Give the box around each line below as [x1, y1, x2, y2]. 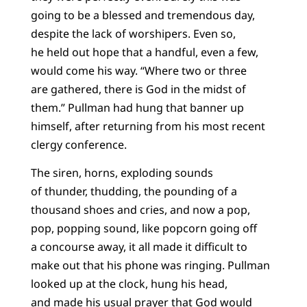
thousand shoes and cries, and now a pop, [30, 202, 250, 218]
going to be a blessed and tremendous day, [30, 7, 255, 23]
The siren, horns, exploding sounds [30, 165, 213, 181]
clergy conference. [30, 136, 127, 152]
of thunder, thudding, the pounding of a [30, 184, 237, 199]
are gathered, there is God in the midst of [30, 81, 246, 97]
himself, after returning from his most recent [30, 118, 265, 134]
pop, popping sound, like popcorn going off [30, 221, 257, 236]
